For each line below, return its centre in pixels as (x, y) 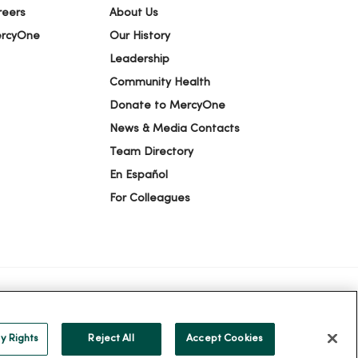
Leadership (140, 60)
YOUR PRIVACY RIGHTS (93, 325)
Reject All (111, 338)
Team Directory (152, 152)
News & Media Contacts (175, 129)
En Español (139, 175)
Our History (140, 36)
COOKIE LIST (199, 325)
